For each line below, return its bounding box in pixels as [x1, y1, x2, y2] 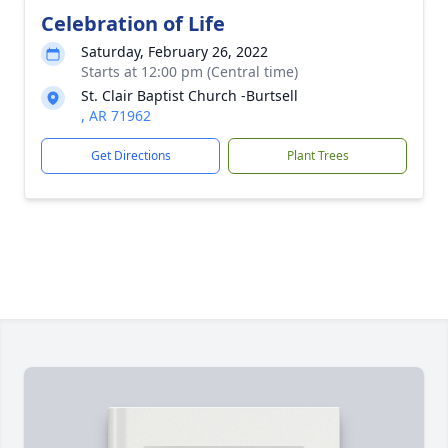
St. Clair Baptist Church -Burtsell [81, 86, 298, 105]
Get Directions [90, 147, 171, 164]
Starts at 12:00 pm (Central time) [81, 62, 298, 81]
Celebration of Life [41, 10, 225, 37]
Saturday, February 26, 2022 [81, 42, 268, 61]
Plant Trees [286, 147, 349, 164]
